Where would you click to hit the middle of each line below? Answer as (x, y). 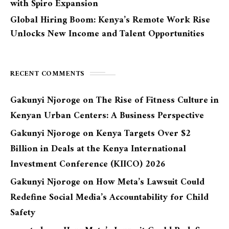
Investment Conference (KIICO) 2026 (88, 164)
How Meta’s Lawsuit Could (150, 182)
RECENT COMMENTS (48, 74)
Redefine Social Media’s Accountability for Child (109, 197)
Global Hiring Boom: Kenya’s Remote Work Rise (110, 20)
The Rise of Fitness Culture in (157, 100)
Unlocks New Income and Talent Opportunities (107, 34)
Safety (23, 213)
